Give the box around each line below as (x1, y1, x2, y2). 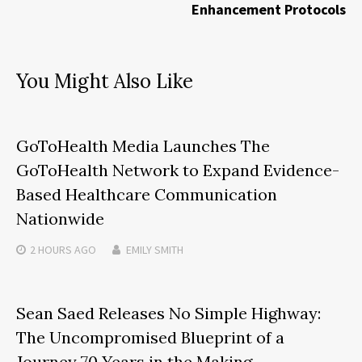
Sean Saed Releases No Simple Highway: (16, 303, 321, 324)
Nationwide (16, 208, 104, 229)
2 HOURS (30, 242, 72, 258)
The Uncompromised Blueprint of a (16, 327, 284, 348)
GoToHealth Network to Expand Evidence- (16, 160, 339, 181)
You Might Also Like (16, 69, 193, 95)
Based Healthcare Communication (16, 184, 277, 205)
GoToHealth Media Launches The (16, 136, 270, 157)
